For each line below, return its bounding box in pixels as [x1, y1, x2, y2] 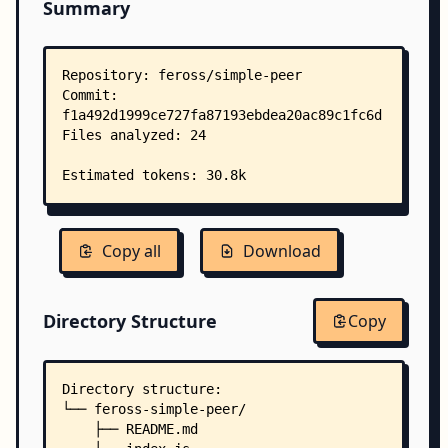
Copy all [102, 240, 161, 262]
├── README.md [62, 421, 198, 437]
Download [243, 240, 321, 262]
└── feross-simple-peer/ [62, 401, 246, 417]
